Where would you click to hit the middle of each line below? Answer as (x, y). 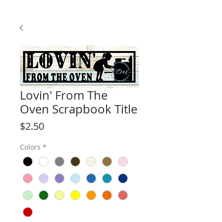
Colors (30, 147)
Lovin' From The (64, 95)
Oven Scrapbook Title (79, 109)
